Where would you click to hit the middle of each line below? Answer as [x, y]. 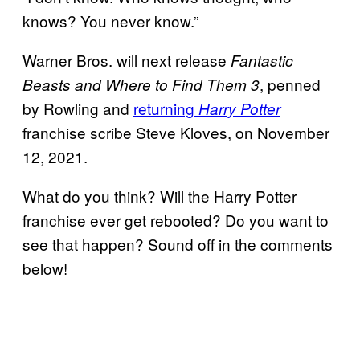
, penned [290, 84]
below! [45, 268]
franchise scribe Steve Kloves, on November [176, 132]
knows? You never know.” [110, 20]
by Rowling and [78, 108]
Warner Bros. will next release [127, 59]
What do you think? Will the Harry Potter [160, 195]
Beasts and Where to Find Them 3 [141, 84]
